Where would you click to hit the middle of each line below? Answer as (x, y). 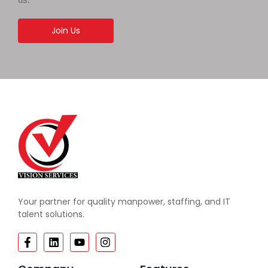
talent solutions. (51, 214)
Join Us (66, 30)
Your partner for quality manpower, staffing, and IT (124, 201)
